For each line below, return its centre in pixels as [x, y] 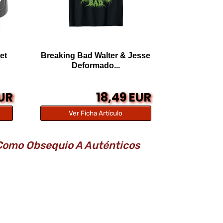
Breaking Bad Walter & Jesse [96, 55]
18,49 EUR [124, 97]
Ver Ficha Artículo [96, 113]
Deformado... [96, 65]
